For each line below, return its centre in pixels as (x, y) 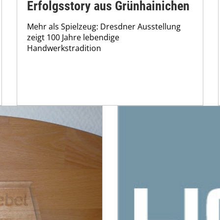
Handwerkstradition (64, 48)
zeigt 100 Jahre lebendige (73, 38)
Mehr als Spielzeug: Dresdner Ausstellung (104, 27)
